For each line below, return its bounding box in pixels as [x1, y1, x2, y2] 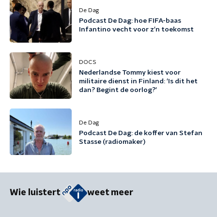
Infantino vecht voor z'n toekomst [79, 26, 194, 33]
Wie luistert [10, 188, 61, 198]
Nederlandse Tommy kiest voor [79, 69, 181, 76]
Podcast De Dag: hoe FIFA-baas [79, 17, 181, 24]
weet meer [87, 188, 133, 198]
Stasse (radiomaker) [79, 139, 145, 145]
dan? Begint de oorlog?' [79, 87, 157, 93]
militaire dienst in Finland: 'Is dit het [79, 78, 198, 85]
